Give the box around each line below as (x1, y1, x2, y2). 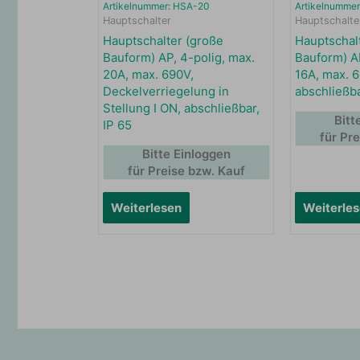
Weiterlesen (111, 200, 182, 216)
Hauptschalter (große (103, 33, 224, 49)
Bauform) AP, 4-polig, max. (103, 50, 256, 66)
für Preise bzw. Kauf (127, 163, 245, 179)
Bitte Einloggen (141, 146, 231, 162)
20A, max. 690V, (103, 67, 194, 83)
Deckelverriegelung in (103, 84, 230, 100)
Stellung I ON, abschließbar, (103, 100, 260, 117)
